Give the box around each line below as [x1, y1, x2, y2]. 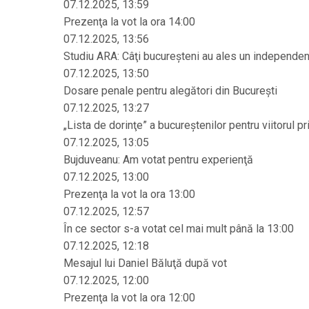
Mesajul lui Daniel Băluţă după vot [63, 257, 227, 270]
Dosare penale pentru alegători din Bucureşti [63, 84, 277, 97]
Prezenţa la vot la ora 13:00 [63, 188, 195, 201]
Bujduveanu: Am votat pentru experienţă [63, 153, 253, 166]
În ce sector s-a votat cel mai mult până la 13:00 [63, 222, 294, 235]
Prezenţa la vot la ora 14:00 [63, 15, 195, 28]
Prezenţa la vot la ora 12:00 [63, 291, 195, 304]
